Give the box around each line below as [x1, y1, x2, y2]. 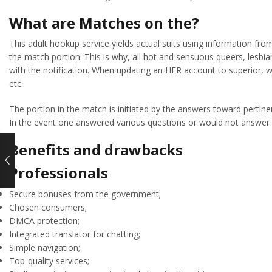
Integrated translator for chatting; [9, 228, 140, 240]
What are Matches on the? [9, 12, 199, 33]
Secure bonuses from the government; [9, 188, 161, 200]
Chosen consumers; [9, 202, 87, 213]
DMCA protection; [9, 215, 80, 226]
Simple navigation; [9, 242, 80, 253]
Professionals [9, 163, 108, 183]
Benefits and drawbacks [9, 140, 183, 160]
